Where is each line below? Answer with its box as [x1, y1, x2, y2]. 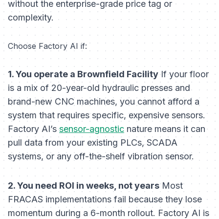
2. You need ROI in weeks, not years [8, 180, 159, 191]
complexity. [8, 12, 54, 23]
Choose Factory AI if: [8, 41, 87, 51]
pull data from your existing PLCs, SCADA [8, 137, 177, 148]
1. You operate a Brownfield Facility [8, 69, 158, 80]
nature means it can [124, 124, 205, 134]
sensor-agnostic [59, 124, 124, 134]
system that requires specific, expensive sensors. [8, 110, 205, 121]
